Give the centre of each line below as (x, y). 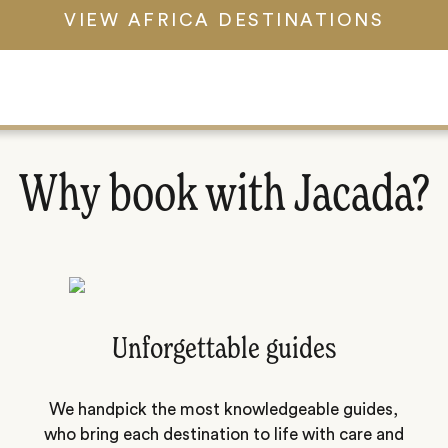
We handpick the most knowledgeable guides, (224, 409)
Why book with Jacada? (224, 195)
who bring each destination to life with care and (223, 434)
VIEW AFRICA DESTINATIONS (224, 20)
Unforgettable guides (223, 350)
